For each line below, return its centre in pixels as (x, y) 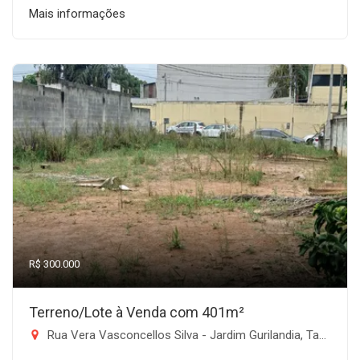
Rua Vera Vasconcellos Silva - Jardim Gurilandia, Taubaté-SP (182, 335)
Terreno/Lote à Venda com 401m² (137, 312)
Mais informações (77, 14)
